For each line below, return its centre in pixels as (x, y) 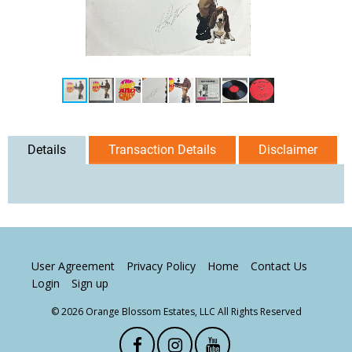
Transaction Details (162, 149)
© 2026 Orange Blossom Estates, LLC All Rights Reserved (176, 311)
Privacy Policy (161, 266)
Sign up (90, 283)
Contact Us (279, 266)
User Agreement (73, 266)
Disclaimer (288, 149)
